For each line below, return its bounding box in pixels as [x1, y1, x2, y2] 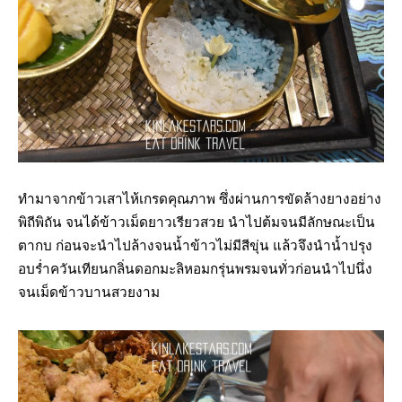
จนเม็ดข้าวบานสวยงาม [18, 284, 160, 301]
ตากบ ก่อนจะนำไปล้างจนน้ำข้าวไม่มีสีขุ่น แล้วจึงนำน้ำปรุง [18, 238, 372, 255]
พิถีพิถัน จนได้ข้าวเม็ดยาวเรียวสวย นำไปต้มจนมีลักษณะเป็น [18, 214, 375, 232]
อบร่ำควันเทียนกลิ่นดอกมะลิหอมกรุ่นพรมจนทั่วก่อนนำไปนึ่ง [18, 261, 372, 278]
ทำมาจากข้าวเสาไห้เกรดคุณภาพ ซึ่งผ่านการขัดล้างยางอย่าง [18, 191, 381, 208]
